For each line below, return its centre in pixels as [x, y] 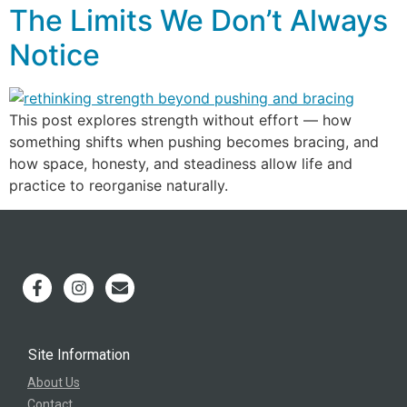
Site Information [79, 355]
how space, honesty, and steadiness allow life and [181, 164]
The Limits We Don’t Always [199, 21]
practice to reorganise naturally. [119, 186]
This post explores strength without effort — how [180, 120]
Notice [55, 55]
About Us [54, 382]
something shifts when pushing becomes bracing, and [194, 142]
